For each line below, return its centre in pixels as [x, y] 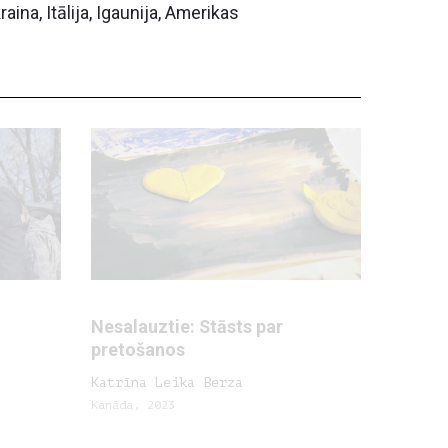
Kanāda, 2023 [133, 405]
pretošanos [138, 349]
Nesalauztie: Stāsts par [187, 326]
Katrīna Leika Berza [167, 382]
